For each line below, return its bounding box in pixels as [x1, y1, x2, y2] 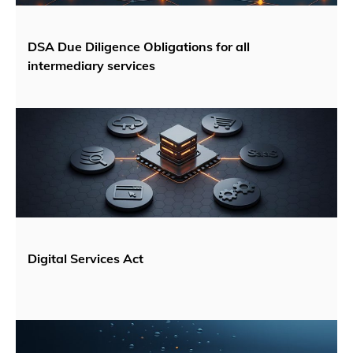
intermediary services [28, 58, 155, 74]
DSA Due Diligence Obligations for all [28, 39, 250, 55]
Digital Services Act [28, 251, 143, 267]
